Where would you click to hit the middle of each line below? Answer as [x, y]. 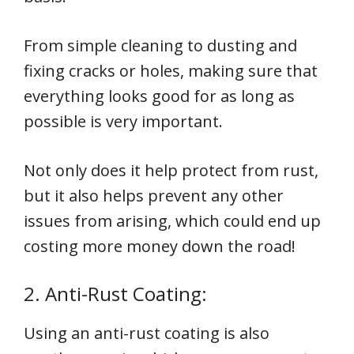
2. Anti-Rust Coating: [115, 294]
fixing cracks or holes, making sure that [171, 71]
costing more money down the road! [160, 247]
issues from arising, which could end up [172, 221]
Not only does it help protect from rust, [171, 171]
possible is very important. [123, 122]
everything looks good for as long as [159, 96]
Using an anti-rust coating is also [147, 333]
